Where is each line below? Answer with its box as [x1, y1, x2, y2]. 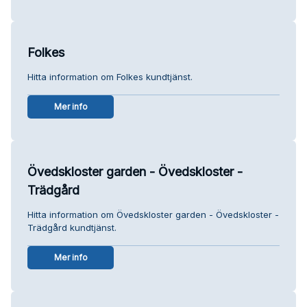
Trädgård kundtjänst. [27, 221, 116, 233]
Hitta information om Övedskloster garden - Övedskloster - [27, 208, 279, 220]
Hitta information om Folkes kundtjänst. [27, 71, 193, 82]
